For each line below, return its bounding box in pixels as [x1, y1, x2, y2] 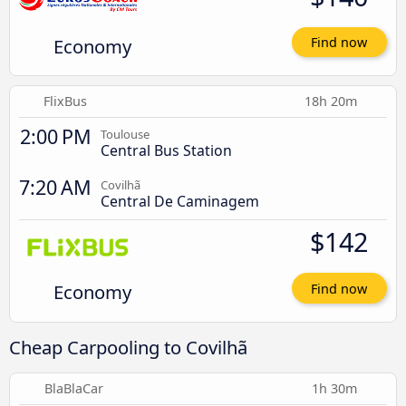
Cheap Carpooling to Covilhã [9, 334, 247, 361]
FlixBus [43, 92, 88, 111]
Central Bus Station [101, 140, 232, 161]
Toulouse [101, 126, 150, 143]
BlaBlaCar [44, 380, 104, 398]
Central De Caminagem [101, 191, 259, 212]
